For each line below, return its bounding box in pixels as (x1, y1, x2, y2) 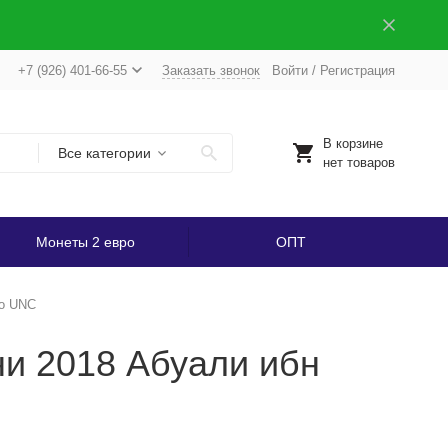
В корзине (322, 136, 383, 151)
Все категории (57, 145, 151, 161)
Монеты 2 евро (35, 234, 135, 250)
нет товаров (322, 155, 395, 170)
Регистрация (319, 62, 395, 78)
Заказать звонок (161, 62, 260, 78)
